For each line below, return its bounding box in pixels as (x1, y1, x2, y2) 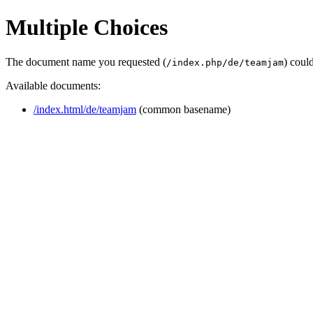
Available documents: (6, 79, 101, 92)
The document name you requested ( (6, 55, 166, 68)
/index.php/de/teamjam (166, 57, 284, 68)
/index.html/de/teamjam (34, 103, 136, 115)
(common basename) (136, 103, 231, 115)
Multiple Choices (6, 15, 168, 41)
